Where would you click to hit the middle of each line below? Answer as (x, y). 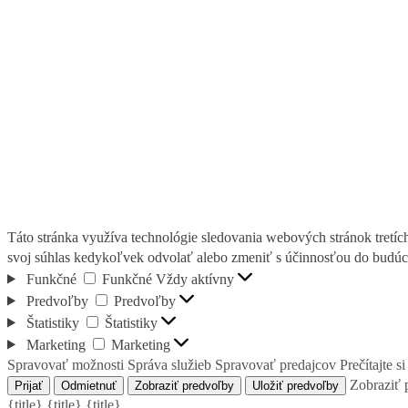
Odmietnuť (89, 385)
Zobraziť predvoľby (184, 385)
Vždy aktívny (196, 279)
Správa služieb (169, 364)
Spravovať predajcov (275, 364)
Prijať (29, 385)
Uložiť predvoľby (296, 385)
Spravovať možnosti (66, 364)
